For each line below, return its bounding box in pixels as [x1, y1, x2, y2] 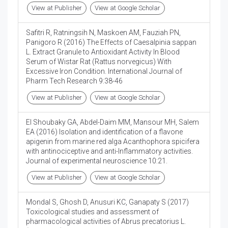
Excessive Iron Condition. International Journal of [26, 67, 182, 76]
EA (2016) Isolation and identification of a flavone [26, 128, 183, 136]
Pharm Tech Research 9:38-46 [26, 77, 123, 85]
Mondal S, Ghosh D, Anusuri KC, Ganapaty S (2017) [26, 198, 189, 207]
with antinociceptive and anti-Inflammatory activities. [26, 147, 193, 156]
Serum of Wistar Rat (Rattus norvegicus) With [26, 58, 172, 66]
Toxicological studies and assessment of [26, 208, 159, 216]
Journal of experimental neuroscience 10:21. [26, 157, 167, 165]
